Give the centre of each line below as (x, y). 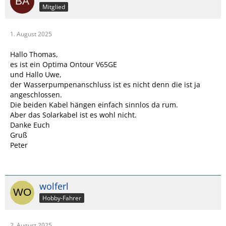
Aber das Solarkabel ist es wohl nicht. (73, 115)
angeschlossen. (36, 95)
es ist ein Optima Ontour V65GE (64, 65)
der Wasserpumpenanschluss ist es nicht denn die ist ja (105, 85)
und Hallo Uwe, (36, 75)
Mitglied (54, 7)
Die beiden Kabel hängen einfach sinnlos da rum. (94, 105)
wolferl (54, 186)
